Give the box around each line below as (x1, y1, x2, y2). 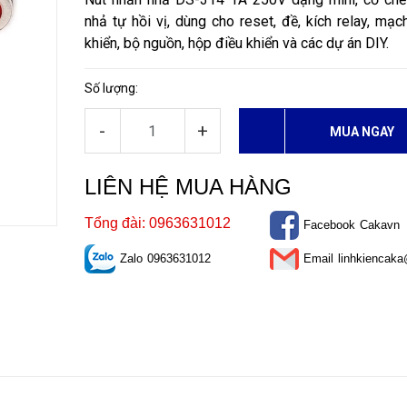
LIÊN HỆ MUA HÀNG (84, 174, 292, 199)
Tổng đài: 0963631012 (84, 215, 231, 231)
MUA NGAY (330, 124, 395, 139)
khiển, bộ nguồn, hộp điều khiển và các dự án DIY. (84, 35, 389, 52)
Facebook (303, 218, 355, 232)
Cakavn (359, 218, 400, 232)
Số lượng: (84, 81, 138, 95)
